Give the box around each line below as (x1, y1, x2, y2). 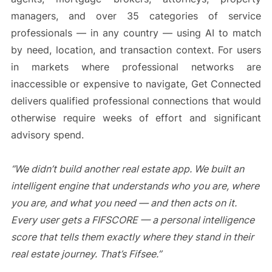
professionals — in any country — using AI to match (10, 27, 262, 39)
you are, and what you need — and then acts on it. (10, 197, 237, 209)
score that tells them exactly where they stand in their (10, 231, 254, 243)
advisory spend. (10, 129, 84, 141)
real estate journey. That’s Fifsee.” (10, 248, 161, 260)
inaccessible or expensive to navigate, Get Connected (10, 78, 262, 90)
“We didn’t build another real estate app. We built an (10, 163, 244, 175)
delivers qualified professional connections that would (10, 95, 262, 107)
